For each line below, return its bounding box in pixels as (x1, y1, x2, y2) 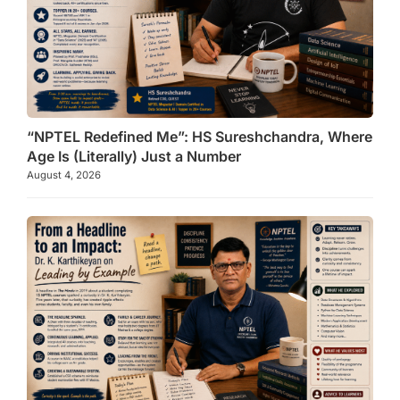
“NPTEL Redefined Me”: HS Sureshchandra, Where (27, 127, 372, 146)
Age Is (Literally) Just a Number (27, 146, 241, 165)
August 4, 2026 (27, 168, 101, 181)
